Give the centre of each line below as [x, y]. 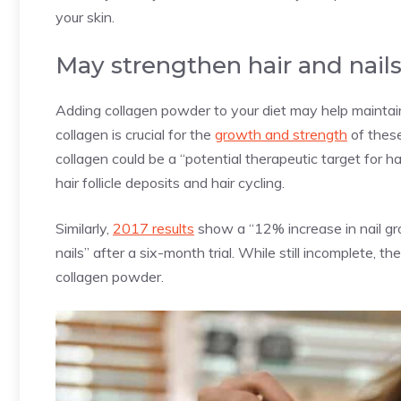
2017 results [154, 229]
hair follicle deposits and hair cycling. [172, 183]
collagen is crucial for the [135, 135]
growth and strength [281, 135]
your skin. [85, 17]
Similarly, [84, 229]
